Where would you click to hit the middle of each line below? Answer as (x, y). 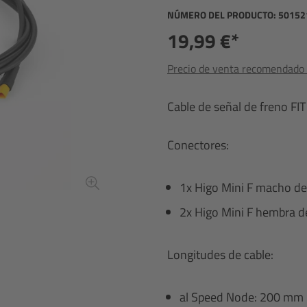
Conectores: (198, 145)
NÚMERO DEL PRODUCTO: (223, 15)
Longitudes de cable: (220, 255)
